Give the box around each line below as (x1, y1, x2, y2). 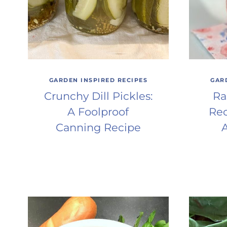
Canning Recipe (55, 121, 141, 134)
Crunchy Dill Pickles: (44, 89, 153, 102)
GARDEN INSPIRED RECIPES (49, 77, 148, 84)
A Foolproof (67, 105, 129, 118)
